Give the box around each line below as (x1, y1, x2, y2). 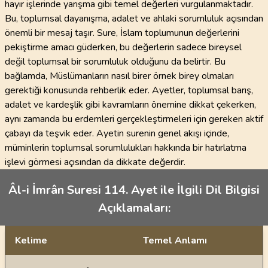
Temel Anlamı (143, 234, 207, 247)
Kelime (15, 234, 47, 247)
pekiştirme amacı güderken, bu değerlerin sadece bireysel (5, 41, 242, 54)
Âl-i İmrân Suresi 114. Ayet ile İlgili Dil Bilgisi (8, 182, 260, 198)
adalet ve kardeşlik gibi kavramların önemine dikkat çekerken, (5, 98, 256, 111)
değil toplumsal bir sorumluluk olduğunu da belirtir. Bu (5, 55, 226, 68)
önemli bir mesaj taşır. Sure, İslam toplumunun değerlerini (5, 26, 239, 39)
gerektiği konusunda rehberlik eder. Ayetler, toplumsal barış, (5, 84, 253, 97)
